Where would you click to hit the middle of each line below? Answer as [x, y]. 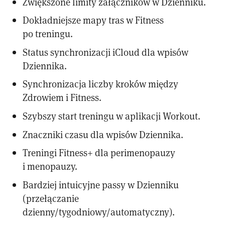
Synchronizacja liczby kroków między [101, 84]
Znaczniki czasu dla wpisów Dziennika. [103, 134]
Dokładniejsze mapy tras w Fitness [93, 20]
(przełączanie [51, 198]
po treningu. [48, 34]
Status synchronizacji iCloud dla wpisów [106, 52]
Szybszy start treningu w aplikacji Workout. [112, 116]
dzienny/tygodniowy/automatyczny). [99, 211]
